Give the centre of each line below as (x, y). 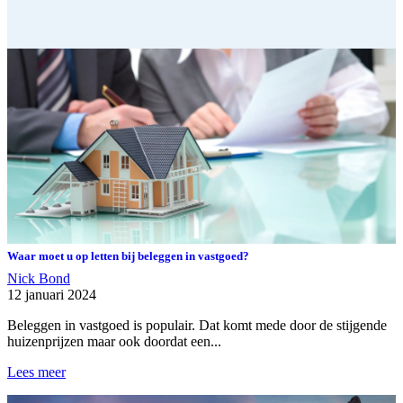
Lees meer (36, 372)
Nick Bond (39, 279)
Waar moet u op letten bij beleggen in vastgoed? (128, 256)
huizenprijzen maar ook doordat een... (114, 342)
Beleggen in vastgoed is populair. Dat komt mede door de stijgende (197, 326)
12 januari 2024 (52, 295)
